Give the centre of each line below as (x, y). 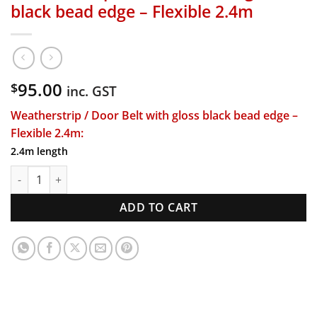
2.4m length (39, 151)
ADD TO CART (158, 208)
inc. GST (92, 91)
